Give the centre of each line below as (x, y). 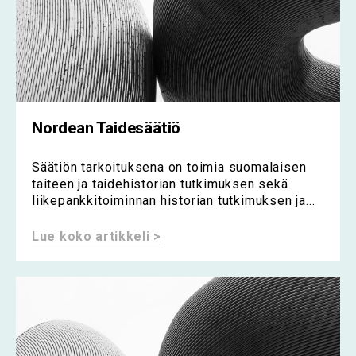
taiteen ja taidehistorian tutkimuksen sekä (160, 184)
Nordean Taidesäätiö (106, 128)
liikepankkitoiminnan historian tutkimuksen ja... (174, 200)
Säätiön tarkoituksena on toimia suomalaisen (169, 167)
